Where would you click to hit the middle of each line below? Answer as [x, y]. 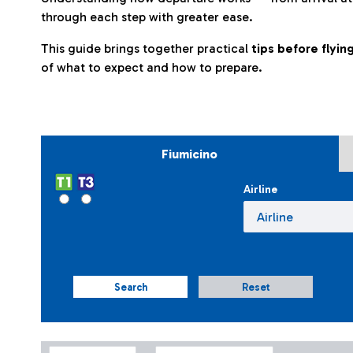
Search [130, 287]
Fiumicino [190, 154]
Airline [260, 190]
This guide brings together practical [146, 48]
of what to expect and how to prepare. [152, 67]
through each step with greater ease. [147, 17]
